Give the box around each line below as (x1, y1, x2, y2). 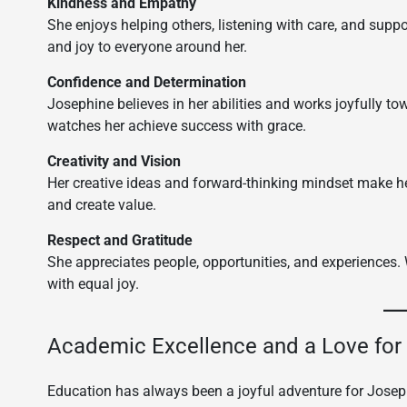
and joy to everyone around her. (47, 38, 247, 55)
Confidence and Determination (47, 74, 246, 91)
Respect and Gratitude (47, 232, 193, 249)
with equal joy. (47, 275, 139, 293)
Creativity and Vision (47, 153, 181, 170)
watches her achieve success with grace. (47, 117, 306, 134)
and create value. (47, 196, 156, 213)
